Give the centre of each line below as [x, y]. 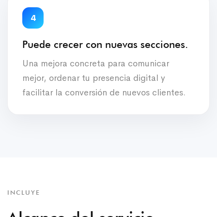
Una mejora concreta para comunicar [96, 63]
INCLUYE [24, 192]
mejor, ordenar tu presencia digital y [94, 78]
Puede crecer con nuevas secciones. [105, 44]
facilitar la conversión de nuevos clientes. [104, 92]
